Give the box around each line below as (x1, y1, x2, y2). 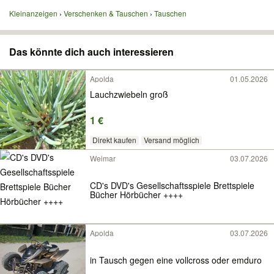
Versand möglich (143, 135, 199, 146)
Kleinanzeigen (9, 8, 57, 18)
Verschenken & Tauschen (64, 8, 148, 18)
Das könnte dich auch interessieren (9, 45, 174, 59)
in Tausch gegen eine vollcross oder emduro (212, 254, 262, 267)
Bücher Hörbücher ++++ (90, 188, 183, 201)
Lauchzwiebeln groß (90, 87, 168, 100)
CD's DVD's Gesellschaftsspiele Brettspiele (90, 179, 254, 192)
